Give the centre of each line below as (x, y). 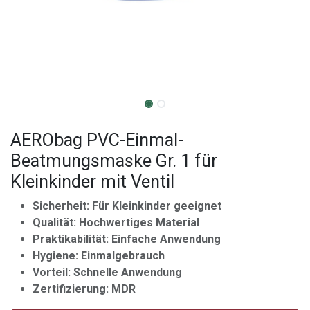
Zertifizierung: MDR (84, 289)
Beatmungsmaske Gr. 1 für (114, 161)
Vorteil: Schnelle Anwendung (107, 272)
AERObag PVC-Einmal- (97, 140)
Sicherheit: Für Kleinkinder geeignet (127, 206)
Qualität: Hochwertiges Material (116, 222)
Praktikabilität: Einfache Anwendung (127, 239)
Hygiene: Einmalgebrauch (99, 255)
